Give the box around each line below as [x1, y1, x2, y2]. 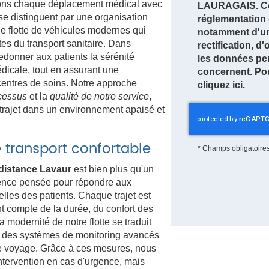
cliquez [197, 80, 232, 90]
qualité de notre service [49, 91, 149, 101]
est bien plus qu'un [71, 164, 154, 174]
